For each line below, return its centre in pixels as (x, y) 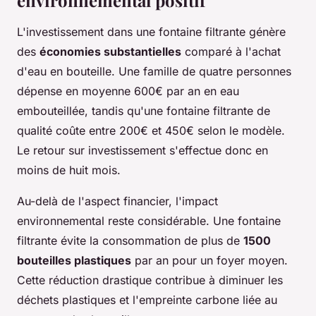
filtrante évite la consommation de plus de (130, 240)
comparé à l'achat (231, 51)
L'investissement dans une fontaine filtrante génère (151, 31)
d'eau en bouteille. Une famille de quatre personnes (154, 71)
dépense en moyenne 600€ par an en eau (128, 91)
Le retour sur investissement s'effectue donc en (142, 150)
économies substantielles (110, 51)
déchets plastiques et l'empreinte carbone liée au (147, 299)
